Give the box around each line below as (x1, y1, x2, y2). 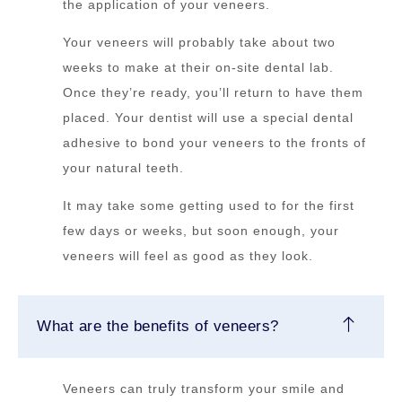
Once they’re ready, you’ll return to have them (63, 85, 363, 100)
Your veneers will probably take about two (63, 35, 336, 50)
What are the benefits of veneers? (37, 318, 279, 336)
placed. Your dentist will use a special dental (63, 110, 354, 126)
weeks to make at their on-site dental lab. (63, 60, 334, 75)
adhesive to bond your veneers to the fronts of (63, 135, 366, 151)
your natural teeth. (63, 161, 184, 176)
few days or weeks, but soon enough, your (63, 223, 339, 239)
